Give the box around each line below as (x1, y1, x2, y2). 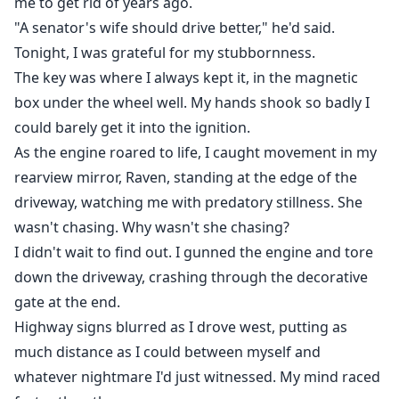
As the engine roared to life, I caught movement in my (14, 142, 377, 163)
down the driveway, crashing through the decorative (14, 267, 368, 288)
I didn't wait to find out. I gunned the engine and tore (14, 242, 373, 263)
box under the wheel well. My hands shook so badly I (14, 93, 370, 113)
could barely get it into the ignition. (14, 118, 250, 138)
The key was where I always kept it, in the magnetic (14, 68, 358, 88)
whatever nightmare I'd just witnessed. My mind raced (14, 367, 380, 387)
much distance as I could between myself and (14, 342, 321, 362)
